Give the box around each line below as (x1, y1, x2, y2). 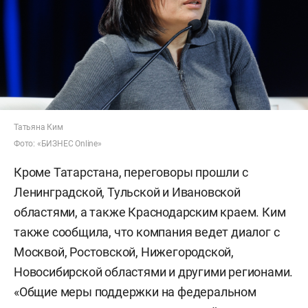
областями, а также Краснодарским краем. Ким (14, 204, 286, 219)
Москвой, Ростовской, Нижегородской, (14, 244, 234, 259)
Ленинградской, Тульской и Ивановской (14, 184, 241, 199)
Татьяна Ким (14, 122, 63, 132)
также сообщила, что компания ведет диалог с (14, 224, 280, 239)
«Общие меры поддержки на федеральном (14, 284, 256, 299)
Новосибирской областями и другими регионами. (14, 264, 294, 279)
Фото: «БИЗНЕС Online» (14, 138, 102, 148)
